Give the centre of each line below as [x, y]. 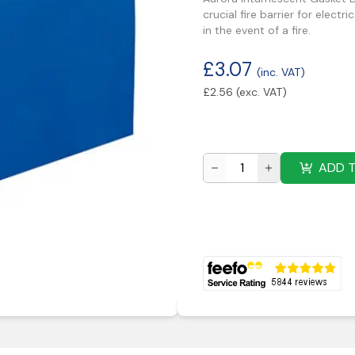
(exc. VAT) [261, 92]
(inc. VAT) [281, 72]
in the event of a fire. [257, 30]
